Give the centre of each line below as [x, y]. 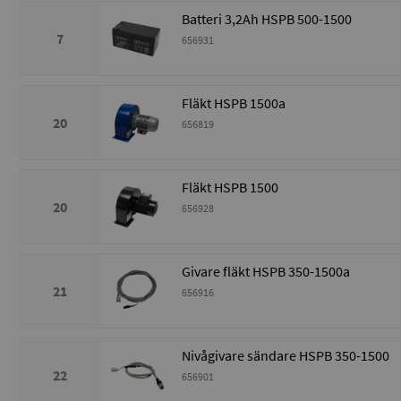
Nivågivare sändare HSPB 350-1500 [286, 356]
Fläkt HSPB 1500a [234, 103]
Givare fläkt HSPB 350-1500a [266, 272]
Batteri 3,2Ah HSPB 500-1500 [267, 19]
